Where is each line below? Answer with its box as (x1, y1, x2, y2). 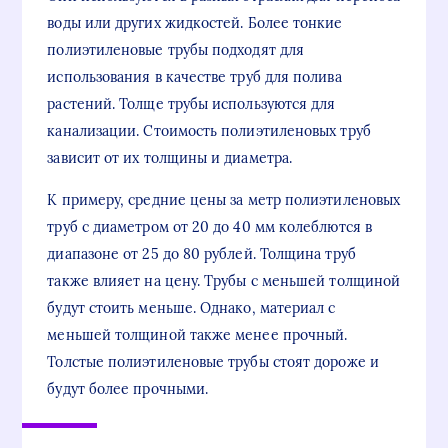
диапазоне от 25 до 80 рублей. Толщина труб (47, 245, 356, 264)
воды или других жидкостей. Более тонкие (47, 14, 343, 33)
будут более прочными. (47, 380, 209, 399)
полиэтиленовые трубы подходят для (47, 41, 305, 60)
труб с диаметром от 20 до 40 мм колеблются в (47, 218, 372, 237)
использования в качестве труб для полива (47, 68, 342, 87)
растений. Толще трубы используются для (47, 95, 336, 114)
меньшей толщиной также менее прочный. (47, 326, 348, 345)
